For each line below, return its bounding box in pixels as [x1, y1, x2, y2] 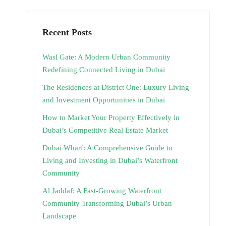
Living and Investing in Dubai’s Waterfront [42, 156, 178, 164]
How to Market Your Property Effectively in [42, 114, 180, 122]
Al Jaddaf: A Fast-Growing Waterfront [42, 187, 161, 195]
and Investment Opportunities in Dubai [42, 96, 165, 104]
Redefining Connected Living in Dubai [42, 66, 165, 74]
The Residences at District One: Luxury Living [42, 83, 189, 91]
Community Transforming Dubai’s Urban [42, 199, 172, 207]
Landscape [42, 212, 76, 220]
